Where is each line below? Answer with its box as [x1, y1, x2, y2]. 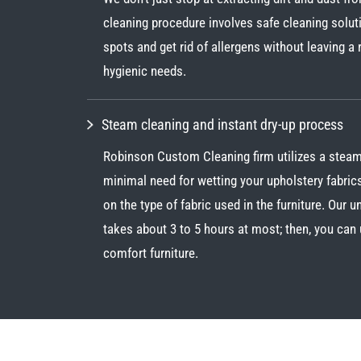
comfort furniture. [102, 245, 198, 262]
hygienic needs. [102, 63, 186, 80]
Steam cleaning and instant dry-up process [101, 116, 343, 134]
